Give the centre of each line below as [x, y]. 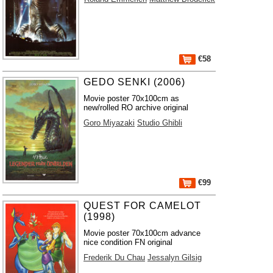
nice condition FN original [128, 242]
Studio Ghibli [160, 123]
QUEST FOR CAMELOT [143, 206]
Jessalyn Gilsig [175, 257]
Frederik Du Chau [115, 257]
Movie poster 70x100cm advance [142, 233]
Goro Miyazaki [109, 123]
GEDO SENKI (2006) [135, 82]
